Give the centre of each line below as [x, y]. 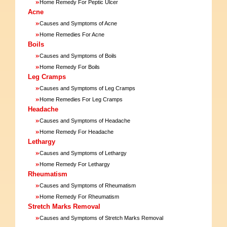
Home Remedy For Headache [77, 131]
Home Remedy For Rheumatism [79, 196]
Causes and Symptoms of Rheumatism [88, 185]
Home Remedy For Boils [70, 67]
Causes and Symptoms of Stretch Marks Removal [101, 218]
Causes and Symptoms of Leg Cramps [87, 88]
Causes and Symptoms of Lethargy [83, 153]
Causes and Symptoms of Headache [85, 120]
